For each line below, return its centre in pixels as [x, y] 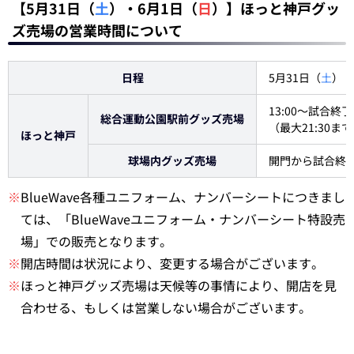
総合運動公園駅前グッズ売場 [172, 119]
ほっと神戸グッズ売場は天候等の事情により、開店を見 [179, 285]
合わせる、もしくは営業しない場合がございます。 [166, 307]
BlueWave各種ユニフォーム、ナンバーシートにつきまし [183, 197]
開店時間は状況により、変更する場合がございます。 [172, 263]
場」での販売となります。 [96, 241]
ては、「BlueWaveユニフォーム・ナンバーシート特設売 [183, 219]
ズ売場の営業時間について [97, 30]
